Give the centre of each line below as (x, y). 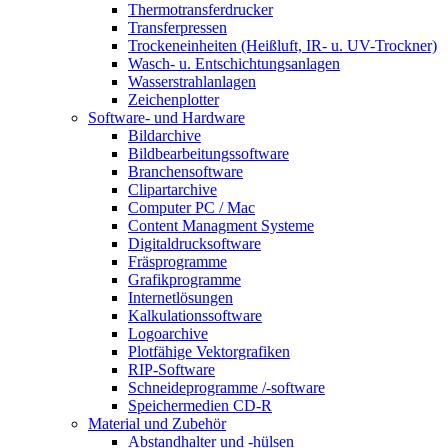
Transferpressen (177, 28)
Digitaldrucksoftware (194, 244)
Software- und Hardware (166, 118)
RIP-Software (171, 370)
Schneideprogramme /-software (226, 388)
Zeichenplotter (173, 100)
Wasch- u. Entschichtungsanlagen (234, 64)
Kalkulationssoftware (195, 316)
